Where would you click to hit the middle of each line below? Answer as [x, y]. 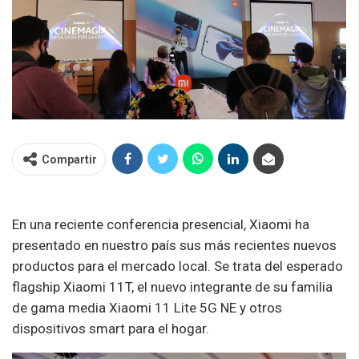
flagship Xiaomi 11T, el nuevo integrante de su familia [172, 286]
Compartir [69, 159]
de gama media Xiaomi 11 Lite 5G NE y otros [147, 307]
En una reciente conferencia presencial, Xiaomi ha [161, 224]
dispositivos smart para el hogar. [114, 328]
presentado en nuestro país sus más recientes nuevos [174, 245]
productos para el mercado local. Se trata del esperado [177, 266]
